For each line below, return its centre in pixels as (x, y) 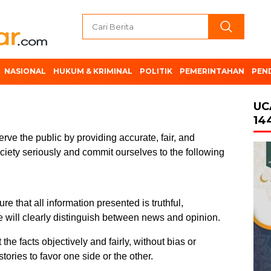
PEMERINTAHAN (212, 71)
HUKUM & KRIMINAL (93, 71)
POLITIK (156, 71)
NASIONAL (25, 71)
